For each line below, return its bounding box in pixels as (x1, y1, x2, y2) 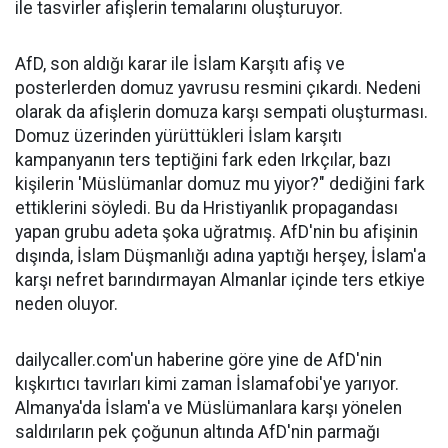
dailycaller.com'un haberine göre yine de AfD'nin (15, 350, 382, 370)
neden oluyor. (15, 294, 118, 314)
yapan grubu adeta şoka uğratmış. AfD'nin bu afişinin (15, 222, 418, 242)
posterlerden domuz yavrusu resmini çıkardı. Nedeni (15, 78, 421, 98)
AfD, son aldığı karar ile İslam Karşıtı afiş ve (15, 54, 345, 74)
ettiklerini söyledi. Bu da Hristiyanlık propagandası (15, 198, 398, 218)
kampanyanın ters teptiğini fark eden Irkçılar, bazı (15, 150, 391, 170)
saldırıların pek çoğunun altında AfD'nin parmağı (15, 422, 380, 442)
